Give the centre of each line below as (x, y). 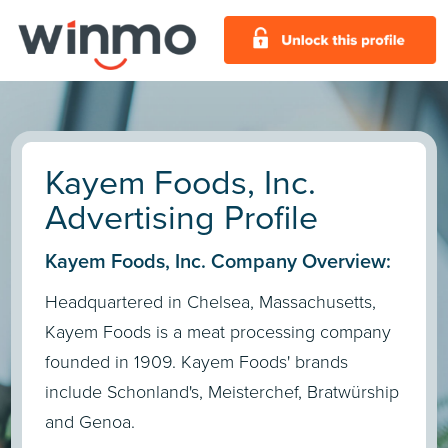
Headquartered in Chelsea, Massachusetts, (211, 302)
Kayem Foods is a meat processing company (218, 332)
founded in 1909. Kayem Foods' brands (197, 362)
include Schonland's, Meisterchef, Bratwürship (222, 392)
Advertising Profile (182, 217)
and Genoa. (90, 422)
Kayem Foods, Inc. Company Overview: (218, 261)
